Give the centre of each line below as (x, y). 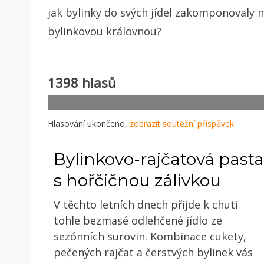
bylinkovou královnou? (105, 31)
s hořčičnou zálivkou (137, 180)
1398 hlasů (82, 82)
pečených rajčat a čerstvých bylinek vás (153, 252)
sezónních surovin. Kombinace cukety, (150, 236)
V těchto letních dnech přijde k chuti (146, 204)
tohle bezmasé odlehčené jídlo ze (138, 220)
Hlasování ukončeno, (89, 123)
